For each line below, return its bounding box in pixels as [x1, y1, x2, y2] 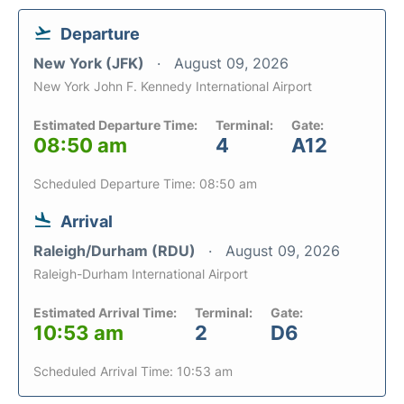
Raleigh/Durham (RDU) [33, 242, 199, 260]
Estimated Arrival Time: [33, 305, 177, 320]
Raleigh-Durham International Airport [33, 266, 248, 281]
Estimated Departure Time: [33, 117, 197, 133]
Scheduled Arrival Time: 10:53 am [33, 363, 233, 379]
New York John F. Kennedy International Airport [33, 78, 312, 94]
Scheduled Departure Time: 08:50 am [33, 176, 257, 191]
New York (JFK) [33, 54, 148, 72]
